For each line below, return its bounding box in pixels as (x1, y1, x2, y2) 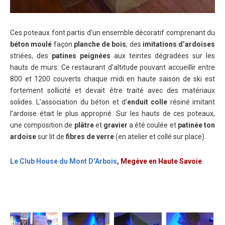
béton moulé (10, 40, 52, 49)
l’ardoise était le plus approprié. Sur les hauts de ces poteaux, (10, 109, 215, 118)
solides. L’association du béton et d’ (10, 98, 127, 106)
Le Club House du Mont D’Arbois (10, 157, 117, 166)
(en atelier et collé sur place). (114, 133, 206, 141)
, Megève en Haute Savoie (117, 157, 202, 166)
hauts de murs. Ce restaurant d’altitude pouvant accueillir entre (10, 63, 215, 72)
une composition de (10, 121, 74, 130)
